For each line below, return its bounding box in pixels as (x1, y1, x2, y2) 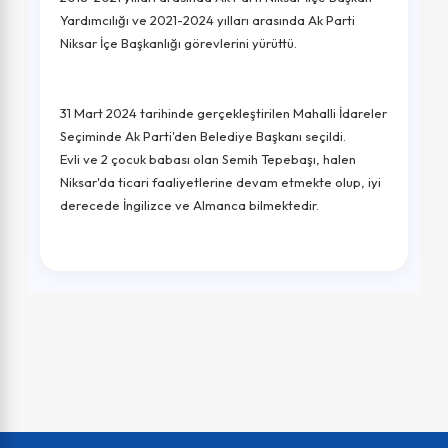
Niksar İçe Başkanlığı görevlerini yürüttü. (60, 35, 297, 52)
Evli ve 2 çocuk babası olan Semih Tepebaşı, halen (60, 151, 356, 168)
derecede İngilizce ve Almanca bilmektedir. (60, 197, 319, 214)
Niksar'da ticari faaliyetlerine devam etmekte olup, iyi (60, 174, 381, 191)
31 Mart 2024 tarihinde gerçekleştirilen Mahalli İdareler (60, 105, 387, 122)
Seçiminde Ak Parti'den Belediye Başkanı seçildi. (60, 128, 346, 145)
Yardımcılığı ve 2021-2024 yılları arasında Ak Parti (60, 12, 355, 29)
